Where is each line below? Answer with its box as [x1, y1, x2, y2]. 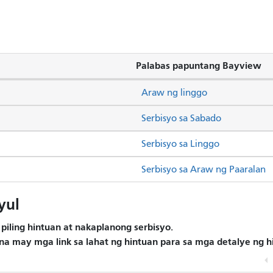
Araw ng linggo [141, 87, 207, 98]
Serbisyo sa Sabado [141, 112, 221, 124]
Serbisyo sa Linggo [141, 138, 219, 149]
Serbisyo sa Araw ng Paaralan [141, 163, 266, 175]
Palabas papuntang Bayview [136, 59, 261, 71]
